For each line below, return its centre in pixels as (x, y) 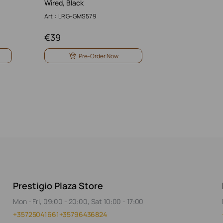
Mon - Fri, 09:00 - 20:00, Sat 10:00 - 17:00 (78, 201)
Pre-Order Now (98, 56)
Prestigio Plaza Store (58, 186)
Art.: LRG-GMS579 (70, 16)
